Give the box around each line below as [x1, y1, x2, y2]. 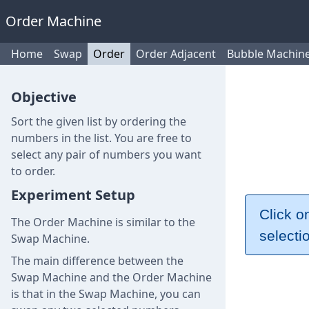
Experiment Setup [11, 186, 135, 204]
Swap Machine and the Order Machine [11, 270, 212, 285]
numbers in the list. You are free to [11, 130, 192, 146]
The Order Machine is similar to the [11, 215, 195, 230]
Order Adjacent [136, 46, 216, 61]
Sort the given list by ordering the [11, 114, 186, 129]
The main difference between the [11, 253, 183, 268]
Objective [11, 88, 77, 106]
